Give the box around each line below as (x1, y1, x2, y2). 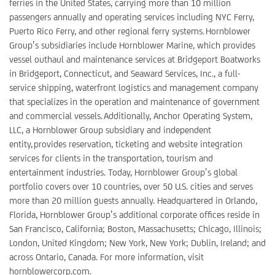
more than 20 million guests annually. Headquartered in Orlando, (9, 195, 257, 206)
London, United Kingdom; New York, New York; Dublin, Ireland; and (9, 238, 266, 248)
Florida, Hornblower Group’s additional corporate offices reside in (9, 209, 260, 220)
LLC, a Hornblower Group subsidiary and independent (9, 125, 211, 135)
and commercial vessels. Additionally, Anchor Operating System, (9, 110, 252, 121)
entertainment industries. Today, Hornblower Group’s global (9, 167, 238, 177)
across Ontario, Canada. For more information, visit (9, 252, 204, 262)
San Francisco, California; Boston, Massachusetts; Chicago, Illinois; (9, 223, 261, 234)
